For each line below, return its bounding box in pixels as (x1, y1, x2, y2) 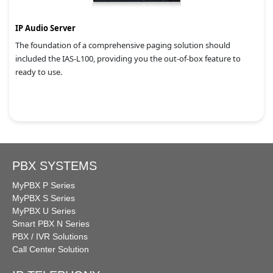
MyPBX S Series (12, 193, 75, 203)
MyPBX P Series (12, 180, 75, 190)
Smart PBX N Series (12, 219, 90, 229)
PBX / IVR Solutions (12, 232, 88, 241)
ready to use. (15, 66, 62, 77)
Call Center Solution (12, 244, 89, 254)
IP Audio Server (15, 23, 76, 34)
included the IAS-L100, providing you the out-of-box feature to (15, 53, 241, 64)
